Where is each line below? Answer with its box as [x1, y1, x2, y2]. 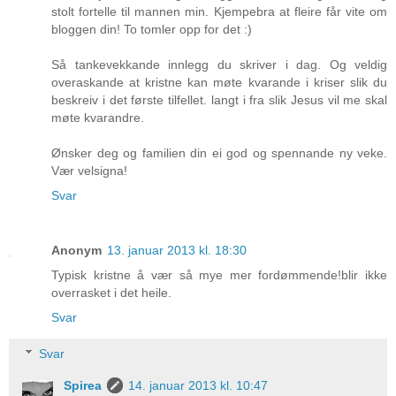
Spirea [64, 378, 103, 393]
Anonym [51, 242, 102, 257]
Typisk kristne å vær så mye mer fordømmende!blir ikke [51, 267, 387, 282]
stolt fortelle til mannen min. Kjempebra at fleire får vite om [51, 4, 387, 19]
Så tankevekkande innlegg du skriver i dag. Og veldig [51, 57, 387, 72]
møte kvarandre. [51, 110, 144, 125]
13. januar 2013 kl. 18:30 [107, 242, 247, 257]
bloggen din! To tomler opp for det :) [51, 21, 252, 36]
